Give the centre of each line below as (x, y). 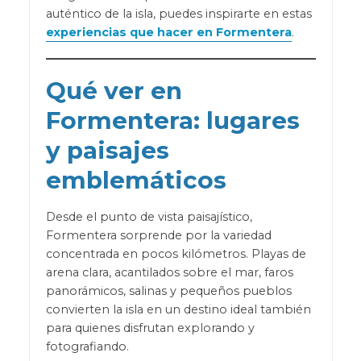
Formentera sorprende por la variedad (158, 236)
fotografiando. (87, 347)
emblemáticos (136, 180)
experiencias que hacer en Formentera (168, 33)
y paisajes (107, 150)
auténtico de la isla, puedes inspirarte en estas (178, 14)
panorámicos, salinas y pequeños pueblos (168, 291)
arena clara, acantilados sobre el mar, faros (169, 273)
